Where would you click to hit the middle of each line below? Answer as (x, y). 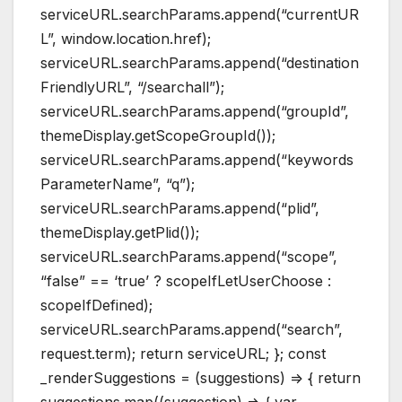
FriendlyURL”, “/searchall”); (132, 87)
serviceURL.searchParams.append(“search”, (192, 330)
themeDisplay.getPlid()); (120, 233)
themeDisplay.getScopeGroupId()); (158, 136)
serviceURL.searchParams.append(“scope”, (189, 257)
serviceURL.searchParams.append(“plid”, (180, 209)
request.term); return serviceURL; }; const (183, 354)
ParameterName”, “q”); (118, 184)
